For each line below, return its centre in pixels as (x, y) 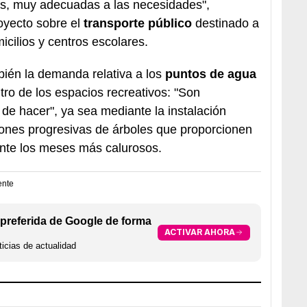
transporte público (138, 23)
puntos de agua (211, 74)
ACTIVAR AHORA (199, 232)
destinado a (225, 23)
